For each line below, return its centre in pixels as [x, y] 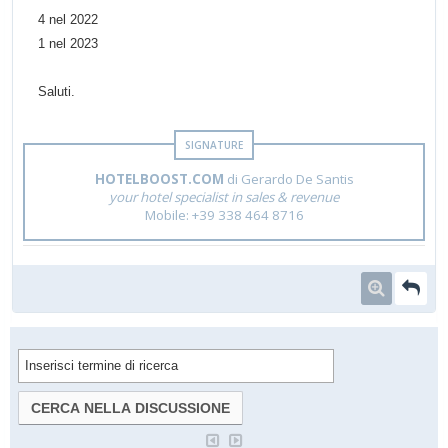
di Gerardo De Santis [288, 179]
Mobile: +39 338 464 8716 [224, 215]
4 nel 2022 [68, 20]
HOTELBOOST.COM [159, 179]
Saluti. [56, 92]
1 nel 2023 [68, 44]
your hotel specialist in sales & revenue [224, 197]
